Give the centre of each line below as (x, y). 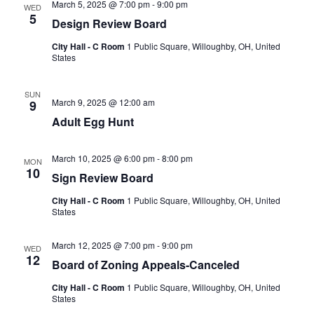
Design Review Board (109, 23)
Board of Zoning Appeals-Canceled (145, 264)
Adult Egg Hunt (93, 121)
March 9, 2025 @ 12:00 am (103, 102)
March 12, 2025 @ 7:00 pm (103, 245)
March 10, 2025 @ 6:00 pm (103, 158)
